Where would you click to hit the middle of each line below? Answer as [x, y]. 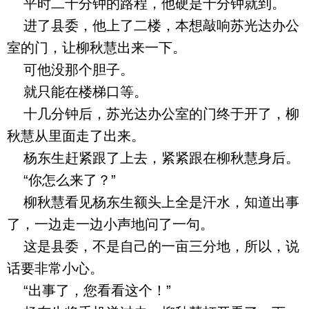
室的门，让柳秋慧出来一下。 [97, 48]
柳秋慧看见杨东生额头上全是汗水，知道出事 [153, 202]
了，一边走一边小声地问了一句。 [110, 224]
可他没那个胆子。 [70, 70]
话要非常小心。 [55, 268]
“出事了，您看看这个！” [89, 290]
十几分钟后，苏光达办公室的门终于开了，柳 [153, 114]
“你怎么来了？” [61, 180]
